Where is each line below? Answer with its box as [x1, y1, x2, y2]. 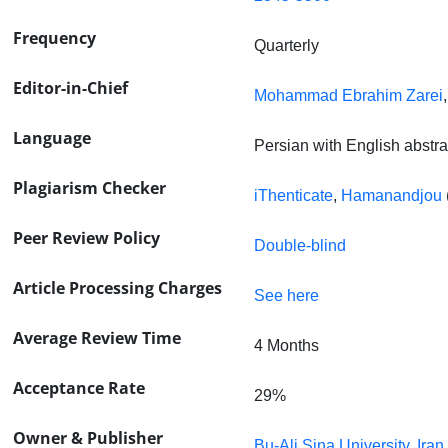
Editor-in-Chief [13, 77, 128, 100]
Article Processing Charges [13, 277, 222, 300]
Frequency [13, 27, 96, 50]
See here [254, 287, 319, 305]
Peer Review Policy [13, 227, 160, 250]
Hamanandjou [341, 187, 442, 205]
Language [13, 127, 95, 150]
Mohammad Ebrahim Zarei [254, 87, 443, 105]
